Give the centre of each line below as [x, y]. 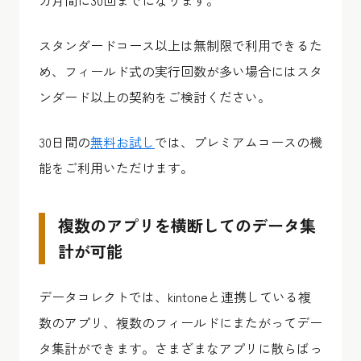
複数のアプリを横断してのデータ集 [187, 225]
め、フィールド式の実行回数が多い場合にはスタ [180, 71]
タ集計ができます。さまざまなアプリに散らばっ [180, 348]
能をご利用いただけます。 [116, 167]
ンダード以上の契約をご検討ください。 [155, 96]
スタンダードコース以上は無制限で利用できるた [180, 45]
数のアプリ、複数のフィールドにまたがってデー [180, 322]
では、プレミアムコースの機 [239, 141]
